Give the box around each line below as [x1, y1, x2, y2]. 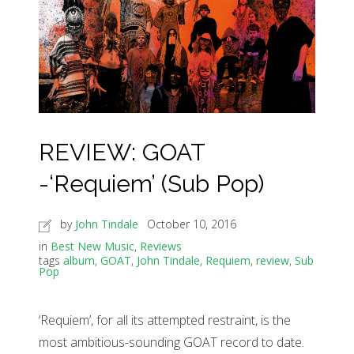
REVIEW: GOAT [39, 138, 205, 167]
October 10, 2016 [147, 217, 236, 232]
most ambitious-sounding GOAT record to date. [39, 333, 304, 352]
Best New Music [51, 239, 134, 254]
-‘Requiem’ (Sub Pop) [39, 170, 264, 198]
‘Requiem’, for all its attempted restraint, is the [39, 311, 291, 330]
